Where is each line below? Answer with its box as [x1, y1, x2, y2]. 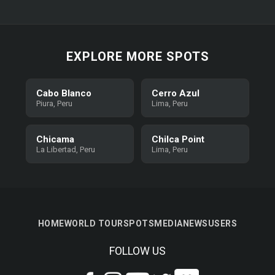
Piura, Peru [36, 99, 73, 108]
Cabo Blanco [36, 88, 92, 99]
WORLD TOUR [64, 219, 123, 228]
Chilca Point [152, 134, 204, 145]
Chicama [36, 134, 75, 145]
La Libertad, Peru [36, 145, 96, 154]
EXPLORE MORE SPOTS [66, 49, 209, 64]
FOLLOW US [109, 244, 166, 257]
